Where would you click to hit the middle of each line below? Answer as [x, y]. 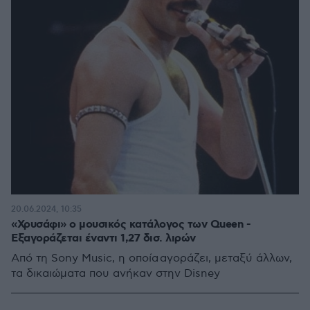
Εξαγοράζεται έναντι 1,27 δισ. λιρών [103, 238]
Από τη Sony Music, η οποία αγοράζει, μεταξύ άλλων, [152, 258]
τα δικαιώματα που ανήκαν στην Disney [116, 274]
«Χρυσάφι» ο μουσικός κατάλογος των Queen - [131, 225]
